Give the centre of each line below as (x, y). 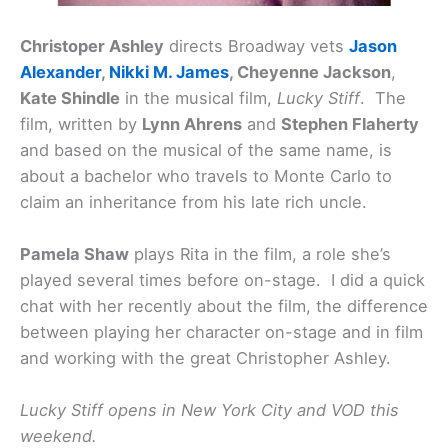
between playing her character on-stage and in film (221, 331)
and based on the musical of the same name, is (206, 149)
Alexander (60, 71)
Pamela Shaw (74, 253)
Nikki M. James (169, 71)
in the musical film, (198, 97)
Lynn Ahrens (192, 123)
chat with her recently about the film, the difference (224, 305)
